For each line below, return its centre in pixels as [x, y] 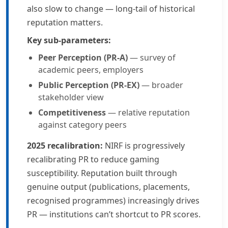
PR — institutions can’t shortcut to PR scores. [114, 214]
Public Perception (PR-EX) [89, 85]
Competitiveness [72, 112]
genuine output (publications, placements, [108, 187]
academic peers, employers [91, 70]
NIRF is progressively [144, 146]
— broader [161, 85]
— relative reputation [148, 112]
